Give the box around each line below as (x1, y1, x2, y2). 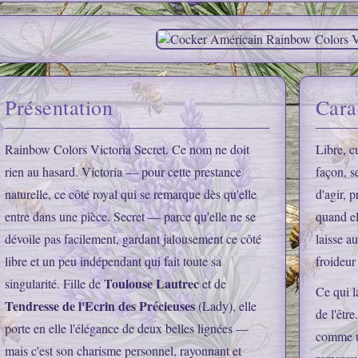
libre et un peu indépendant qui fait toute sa (5, 253, 222, 270)
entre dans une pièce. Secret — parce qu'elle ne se (5, 208, 257, 225)
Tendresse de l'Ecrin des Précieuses (5, 296, 196, 316)
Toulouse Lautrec (104, 274, 200, 293)
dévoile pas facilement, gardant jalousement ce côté (5, 230, 262, 248)
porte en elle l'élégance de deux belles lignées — (5, 320, 249, 337)
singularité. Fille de (5, 275, 105, 292)
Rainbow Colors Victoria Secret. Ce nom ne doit (5, 141, 250, 158)
